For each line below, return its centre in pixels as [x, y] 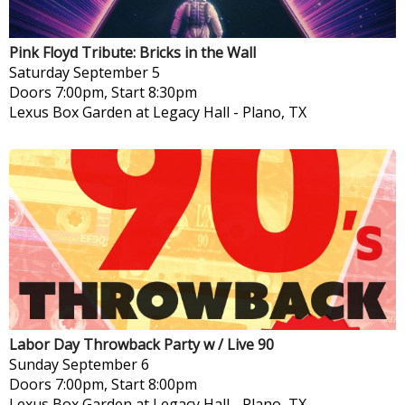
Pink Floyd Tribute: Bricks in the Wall [132, 52]
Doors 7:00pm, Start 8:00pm [103, 384]
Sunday [34, 364]
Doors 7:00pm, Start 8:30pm [103, 92]
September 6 [106, 364]
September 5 [117, 72]
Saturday [39, 72]
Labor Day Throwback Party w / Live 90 [141, 344]
